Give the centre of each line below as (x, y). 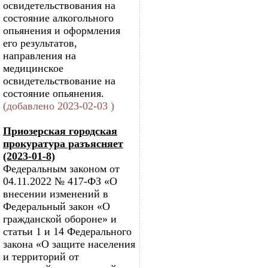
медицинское (33, 68)
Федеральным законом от (61, 169)
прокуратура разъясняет (63, 144)
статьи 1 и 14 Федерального (67, 232)
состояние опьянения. (54, 93)
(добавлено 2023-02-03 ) (59, 106)
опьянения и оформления (62, 31)
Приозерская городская (60, 131)
